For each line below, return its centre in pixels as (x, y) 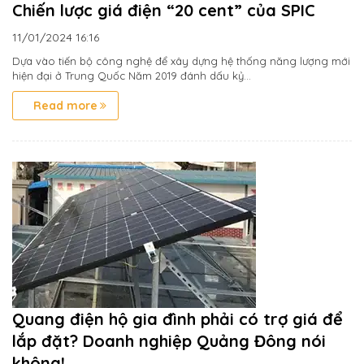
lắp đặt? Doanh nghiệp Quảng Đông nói (169, 341)
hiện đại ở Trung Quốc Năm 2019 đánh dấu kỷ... (132, 76)
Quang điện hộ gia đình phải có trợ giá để (178, 319)
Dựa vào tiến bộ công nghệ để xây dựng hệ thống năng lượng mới (181, 61)
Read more (65, 106)
